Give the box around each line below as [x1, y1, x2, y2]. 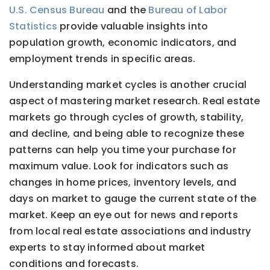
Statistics [9, 19, 57, 34]
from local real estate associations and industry [9, 224, 251, 239]
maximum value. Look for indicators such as [9, 159, 229, 174]
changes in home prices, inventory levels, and [9, 175, 237, 190]
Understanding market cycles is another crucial [9, 78, 247, 92]
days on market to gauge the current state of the [9, 192, 257, 206]
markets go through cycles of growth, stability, [9, 110, 244, 125]
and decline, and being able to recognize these [9, 127, 245, 141]
